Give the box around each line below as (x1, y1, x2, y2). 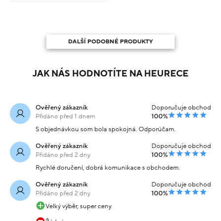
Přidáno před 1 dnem (36, 113, 95, 120)
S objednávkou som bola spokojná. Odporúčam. (36, 126, 176, 133)
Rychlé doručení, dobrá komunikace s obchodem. (36, 164, 180, 172)
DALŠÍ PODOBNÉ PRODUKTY (68, 38, 153, 45)
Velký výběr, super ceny (45, 203, 111, 210)
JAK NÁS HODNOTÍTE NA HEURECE (33, 69, 188, 79)
